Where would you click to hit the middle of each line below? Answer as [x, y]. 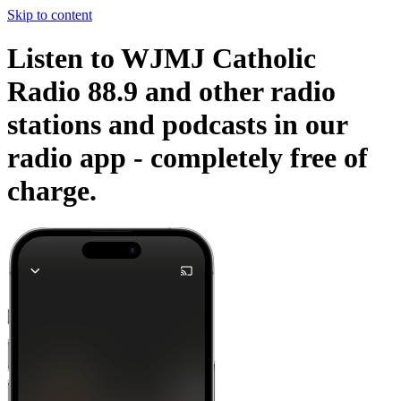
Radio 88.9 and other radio [171, 92]
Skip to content [50, 15]
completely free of [259, 158]
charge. [52, 191]
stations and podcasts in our [177, 125]
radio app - [79, 158]
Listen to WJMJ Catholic [162, 59]
